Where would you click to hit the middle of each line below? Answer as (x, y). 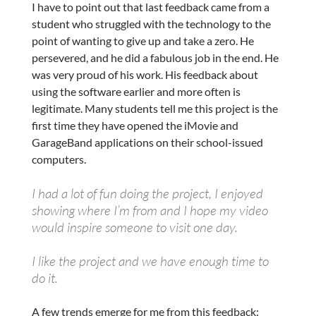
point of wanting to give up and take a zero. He (142, 40)
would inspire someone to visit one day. (134, 227)
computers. (59, 159)
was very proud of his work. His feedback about (145, 74)
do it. (44, 278)
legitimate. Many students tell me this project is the (154, 108)
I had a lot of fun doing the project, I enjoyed (147, 193)
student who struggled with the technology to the (151, 23)
